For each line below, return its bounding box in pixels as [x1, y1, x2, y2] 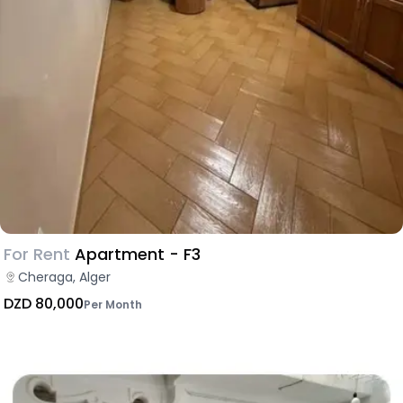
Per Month [84, 296, 142, 312]
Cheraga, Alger [18, 267, 111, 286]
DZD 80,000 [4, 292, 84, 314]
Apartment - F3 [75, 242, 201, 265]
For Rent [4, 242, 70, 265]
